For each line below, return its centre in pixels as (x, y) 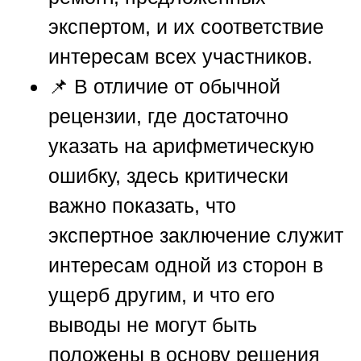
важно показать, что (142, 205)
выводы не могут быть (153, 324)
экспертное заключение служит (196, 235)
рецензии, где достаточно (168, 116)
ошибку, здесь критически (168, 175)
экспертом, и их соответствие (186, 26)
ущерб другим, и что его (162, 295)
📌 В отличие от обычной (164, 86)
